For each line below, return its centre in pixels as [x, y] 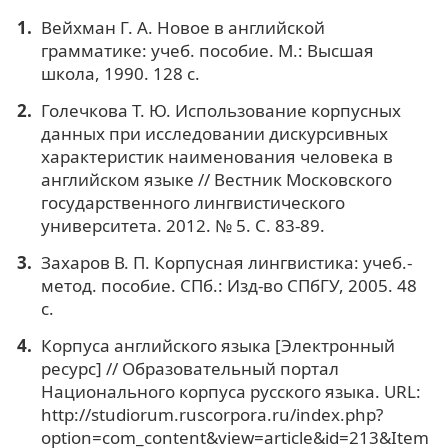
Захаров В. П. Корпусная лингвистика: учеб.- [226, 262]
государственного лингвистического [192, 202]
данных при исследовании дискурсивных [214, 133]
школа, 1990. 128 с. [120, 74]
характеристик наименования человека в [216, 156]
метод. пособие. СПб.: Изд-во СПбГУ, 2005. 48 [228, 285]
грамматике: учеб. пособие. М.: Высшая [207, 51]
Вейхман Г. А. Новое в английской [182, 28]
